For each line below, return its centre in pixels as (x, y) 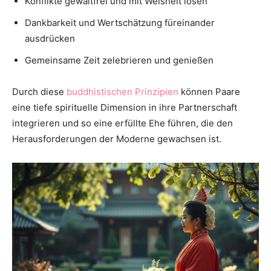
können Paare (209, 92)
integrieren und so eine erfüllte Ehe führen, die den (122, 123)
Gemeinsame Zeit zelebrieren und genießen (119, 60)
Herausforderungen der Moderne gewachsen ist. (117, 139)
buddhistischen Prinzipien (122, 92)
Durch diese (39, 92)
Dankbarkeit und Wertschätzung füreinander (120, 23)
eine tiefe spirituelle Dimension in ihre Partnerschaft (125, 108)
